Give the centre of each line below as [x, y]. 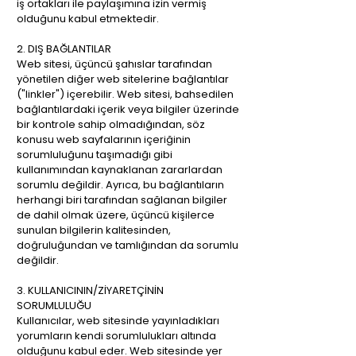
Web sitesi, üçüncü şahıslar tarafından [114, 64]
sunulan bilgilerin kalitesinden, [94, 230]
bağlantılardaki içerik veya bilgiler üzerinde [128, 109]
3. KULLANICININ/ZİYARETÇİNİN [90, 290]
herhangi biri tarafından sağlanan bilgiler [122, 200]
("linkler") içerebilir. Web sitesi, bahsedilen [125, 94]
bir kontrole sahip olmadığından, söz [111, 124]
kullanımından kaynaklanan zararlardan [120, 170]
